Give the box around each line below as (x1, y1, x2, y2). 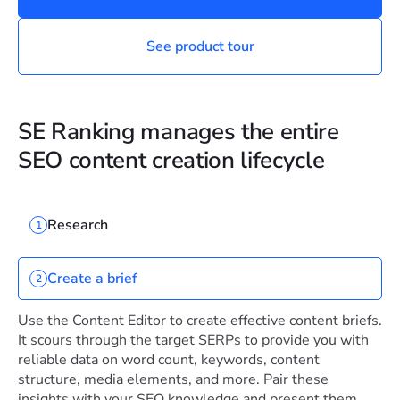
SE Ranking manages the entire (18, 116, 339, 147)
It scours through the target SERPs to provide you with (18, 330, 369, 350)
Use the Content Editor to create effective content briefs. (18, 311, 382, 330)
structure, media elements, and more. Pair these (18, 370, 329, 389)
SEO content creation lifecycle (18, 145, 325, 176)
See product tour (146, 37, 254, 56)
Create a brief (47, 269, 137, 288)
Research (47, 215, 108, 235)
